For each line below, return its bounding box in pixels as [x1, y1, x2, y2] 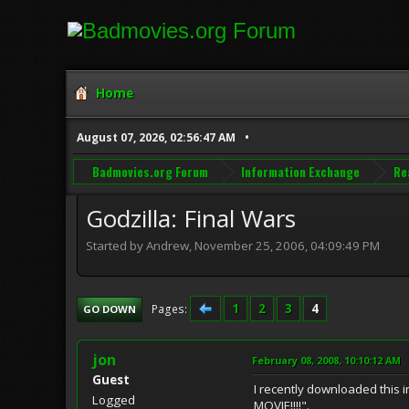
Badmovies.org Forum [91, 162, 208, 181]
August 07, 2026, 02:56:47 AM [77, 130, 236, 146]
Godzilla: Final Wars [86, 202, 296, 236]
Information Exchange [241, 162, 361, 181]
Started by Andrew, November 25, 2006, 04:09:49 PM [86, 236, 380, 254]
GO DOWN [83, 301, 136, 316]
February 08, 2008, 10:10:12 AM [252, 352, 401, 367]
